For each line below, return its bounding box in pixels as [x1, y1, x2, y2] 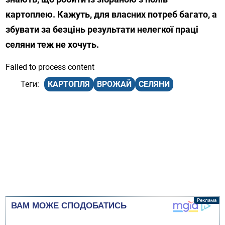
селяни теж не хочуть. [6, 39, 99, 50]
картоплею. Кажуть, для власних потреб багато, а [6, 9, 217, 20]
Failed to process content [6, 62, 95, 72]
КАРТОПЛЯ [48, 79, 90, 89]
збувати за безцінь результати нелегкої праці [6, 24, 199, 35]
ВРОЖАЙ [97, 79, 132, 89]
